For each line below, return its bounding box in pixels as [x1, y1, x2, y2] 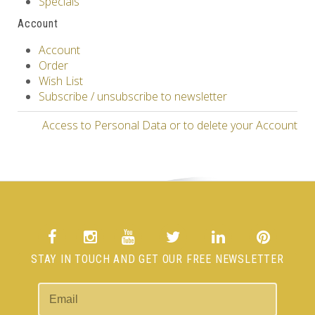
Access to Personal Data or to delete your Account [42, 117, 297, 133]
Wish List [39, 72, 83, 89]
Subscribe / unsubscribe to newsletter [39, 88, 227, 104]
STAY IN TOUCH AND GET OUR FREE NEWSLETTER [31, 252, 284, 266]
